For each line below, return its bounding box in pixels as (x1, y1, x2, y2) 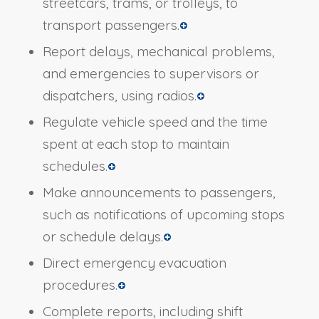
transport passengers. (42, 16, 179, 34)
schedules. (42, 157, 108, 175)
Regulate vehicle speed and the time (42, 113, 268, 131)
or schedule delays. (42, 228, 163, 246)
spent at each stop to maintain (42, 135, 229, 153)
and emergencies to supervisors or (42, 65, 259, 83)
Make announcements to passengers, (42, 184, 276, 202)
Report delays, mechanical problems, (42, 43, 275, 61)
